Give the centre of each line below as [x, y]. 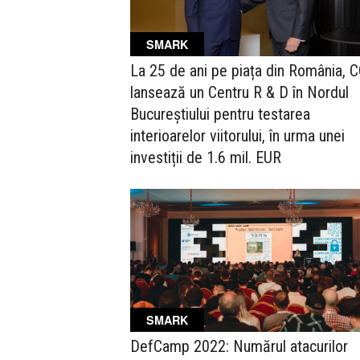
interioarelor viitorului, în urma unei [237, 136]
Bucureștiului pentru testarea [220, 115]
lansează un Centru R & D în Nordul [239, 93]
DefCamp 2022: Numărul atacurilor [239, 346]
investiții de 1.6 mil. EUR [206, 158]
